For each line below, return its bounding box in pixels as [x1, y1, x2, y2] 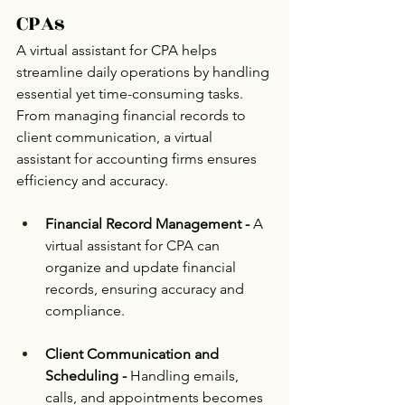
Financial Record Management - [45, 215, 250, 233]
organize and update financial [45, 259, 240, 277]
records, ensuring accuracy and [45, 280, 248, 298]
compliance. [45, 302, 125, 320]
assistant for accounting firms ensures [16, 150, 260, 168]
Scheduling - [45, 367, 127, 385]
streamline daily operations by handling [16, 63, 273, 81]
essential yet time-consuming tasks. [16, 85, 247, 103]
